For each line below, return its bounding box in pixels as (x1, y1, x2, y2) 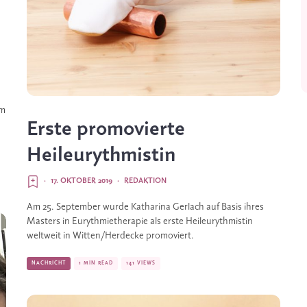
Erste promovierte (27, 119, 185, 140)
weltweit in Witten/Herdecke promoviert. (27, 231, 194, 241)
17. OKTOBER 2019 (51, 177, 112, 185)
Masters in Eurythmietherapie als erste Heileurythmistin (27, 217, 253, 227)
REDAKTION (124, 177, 167, 185)
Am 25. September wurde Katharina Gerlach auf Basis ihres (27, 202, 264, 212)
